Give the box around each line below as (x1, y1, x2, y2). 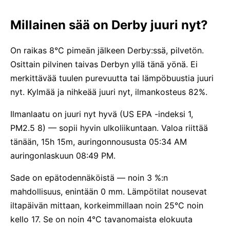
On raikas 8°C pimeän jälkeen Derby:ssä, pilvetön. (10, 45, 204, 55)
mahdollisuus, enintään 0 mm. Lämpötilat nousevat (10, 186, 207, 197)
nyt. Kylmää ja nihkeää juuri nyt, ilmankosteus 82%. (10, 87, 207, 97)
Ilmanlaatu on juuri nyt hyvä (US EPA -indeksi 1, (10, 109, 193, 119)
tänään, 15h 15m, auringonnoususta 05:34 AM (10, 137, 187, 147)
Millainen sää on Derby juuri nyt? (10, 17, 208, 32)
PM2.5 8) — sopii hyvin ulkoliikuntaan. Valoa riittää (10, 123, 208, 133)
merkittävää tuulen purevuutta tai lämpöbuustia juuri (10, 73, 214, 83)
